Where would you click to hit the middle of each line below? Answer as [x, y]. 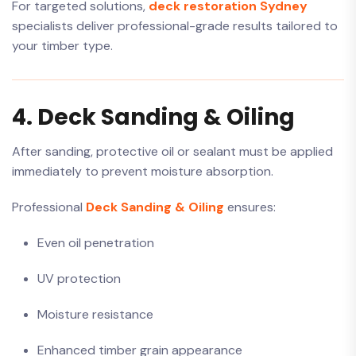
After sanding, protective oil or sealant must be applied [172, 151]
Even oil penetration [96, 243]
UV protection [79, 279]
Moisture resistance [95, 314]
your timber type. [62, 46]
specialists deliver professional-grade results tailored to [175, 26]
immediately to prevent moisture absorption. [143, 171]
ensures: [250, 207]
